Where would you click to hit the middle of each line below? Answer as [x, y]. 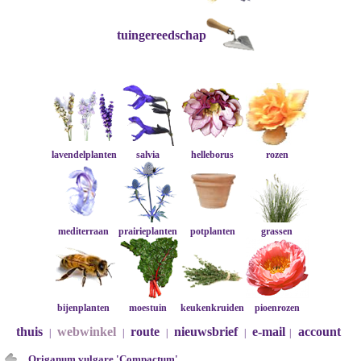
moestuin [148, 308]
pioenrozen [277, 308]
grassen [277, 231]
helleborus [213, 155]
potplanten [212, 231]
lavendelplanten [84, 155]
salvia [148, 155]
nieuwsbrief [205, 332]
